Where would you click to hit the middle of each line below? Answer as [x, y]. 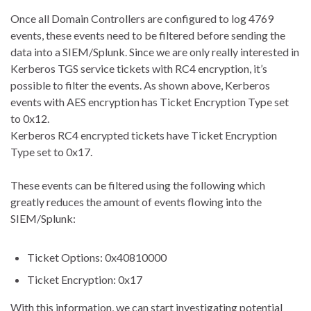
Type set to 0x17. [51, 152]
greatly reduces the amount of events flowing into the [136, 202]
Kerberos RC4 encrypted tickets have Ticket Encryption [144, 135]
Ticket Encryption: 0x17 [85, 280]
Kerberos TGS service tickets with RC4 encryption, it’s [139, 69]
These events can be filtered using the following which [138, 185]
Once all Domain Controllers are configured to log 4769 [142, 19]
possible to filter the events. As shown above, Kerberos [140, 85]
